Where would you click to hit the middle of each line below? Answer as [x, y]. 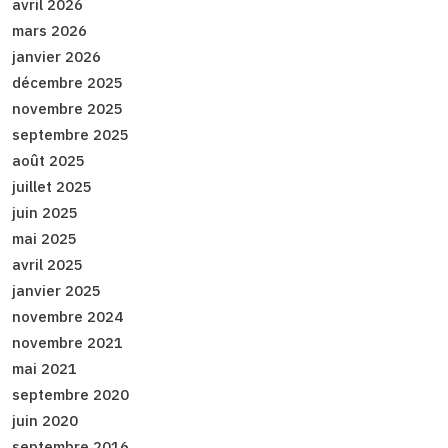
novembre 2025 [67, 109]
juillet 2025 [52, 187]
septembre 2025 [70, 135]
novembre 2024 [67, 317]
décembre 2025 [67, 83]
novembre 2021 [67, 343]
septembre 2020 [70, 395]
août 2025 [48, 161]
